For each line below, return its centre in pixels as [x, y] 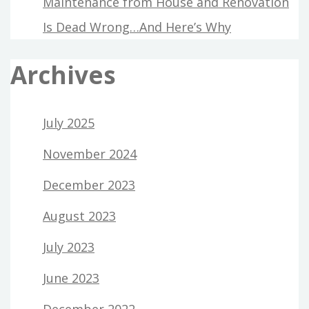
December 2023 [89, 185]
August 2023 [79, 216]
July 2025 [69, 122]
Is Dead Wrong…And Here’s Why [137, 27]
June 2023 [71, 278]
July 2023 [69, 247]
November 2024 [90, 153]
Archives [63, 74]
